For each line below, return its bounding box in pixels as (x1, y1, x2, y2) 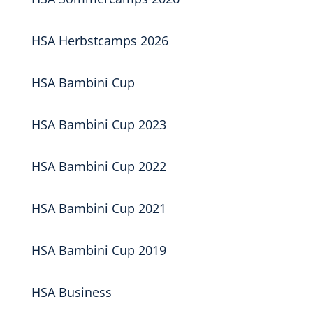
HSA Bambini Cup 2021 (31, 200, 166, 217)
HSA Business (31, 284, 112, 300)
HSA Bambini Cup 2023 (31, 116, 166, 133)
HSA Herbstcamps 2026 (31, 32, 168, 49)
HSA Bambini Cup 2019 (31, 242, 166, 259)
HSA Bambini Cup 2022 (31, 158, 166, 175)
